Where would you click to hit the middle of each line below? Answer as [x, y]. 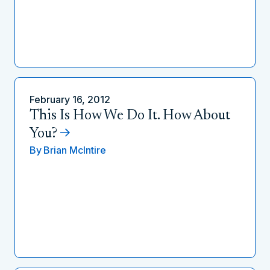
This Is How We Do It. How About [130, 116]
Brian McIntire [75, 150]
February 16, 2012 [70, 99]
